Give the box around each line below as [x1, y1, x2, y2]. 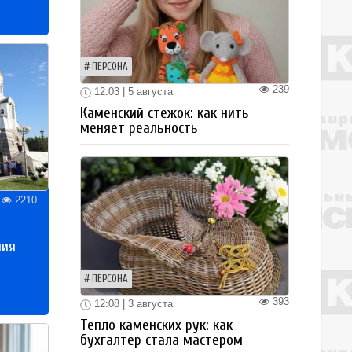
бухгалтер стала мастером [80, 331, 243, 349]
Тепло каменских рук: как [80, 316, 233, 334]
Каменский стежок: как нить [80, 104, 249, 122]
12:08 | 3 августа [91, 298, 173, 310]
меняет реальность [80, 119, 198, 137]
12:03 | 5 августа [91, 86, 173, 98]
